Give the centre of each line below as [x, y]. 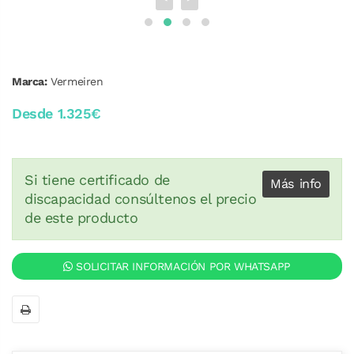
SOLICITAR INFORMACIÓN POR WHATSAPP [181, 266]
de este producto [81, 218]
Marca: [30, 81]
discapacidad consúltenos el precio [141, 199]
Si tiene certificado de [97, 180]
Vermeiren [77, 81]
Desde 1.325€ [56, 113]
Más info [296, 184]
